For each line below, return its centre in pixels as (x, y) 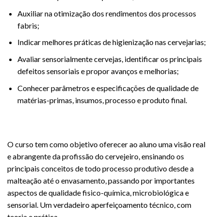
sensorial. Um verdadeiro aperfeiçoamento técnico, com (99, 205)
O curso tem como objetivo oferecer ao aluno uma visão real (106, 144)
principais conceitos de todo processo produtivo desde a (101, 169)
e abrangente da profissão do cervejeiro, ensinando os (96, 156)
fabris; (28, 25)
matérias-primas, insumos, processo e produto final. (102, 100)
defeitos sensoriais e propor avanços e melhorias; (98, 71)
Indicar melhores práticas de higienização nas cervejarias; (111, 42)
